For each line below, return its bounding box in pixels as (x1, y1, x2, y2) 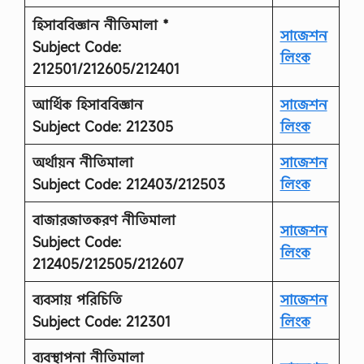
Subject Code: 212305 (32, 116, 173, 136)
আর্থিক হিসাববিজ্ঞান (32, 94, 143, 114)
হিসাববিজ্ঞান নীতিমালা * (32, 15, 169, 34)
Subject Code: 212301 (32, 311, 171, 331)
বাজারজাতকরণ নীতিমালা (32, 210, 175, 229)
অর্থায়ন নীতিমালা (32, 152, 133, 171)
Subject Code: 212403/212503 (32, 174, 225, 193)
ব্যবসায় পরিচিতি (32, 289, 122, 309)
